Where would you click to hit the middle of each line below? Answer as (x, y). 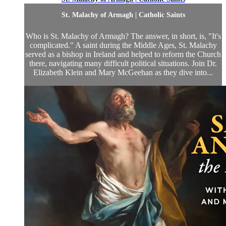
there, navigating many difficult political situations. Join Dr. (123, 64)
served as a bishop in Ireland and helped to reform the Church (123, 54)
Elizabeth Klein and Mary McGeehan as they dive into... (123, 73)
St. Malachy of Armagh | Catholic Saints (123, 15)
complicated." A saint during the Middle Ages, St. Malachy (123, 45)
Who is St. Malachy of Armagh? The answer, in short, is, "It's (123, 36)
